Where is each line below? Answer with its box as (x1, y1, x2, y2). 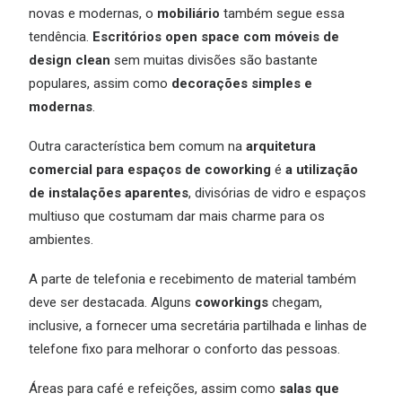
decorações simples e (171, 75, 312, 92)
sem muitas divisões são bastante (110, 52, 318, 68)
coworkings (195, 294, 268, 310)
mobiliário (157, 5, 220, 22)
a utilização (285, 162, 358, 178)
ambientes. (29, 232, 93, 248)
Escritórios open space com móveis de (92, 29, 339, 45)
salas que (279, 380, 339, 397)
